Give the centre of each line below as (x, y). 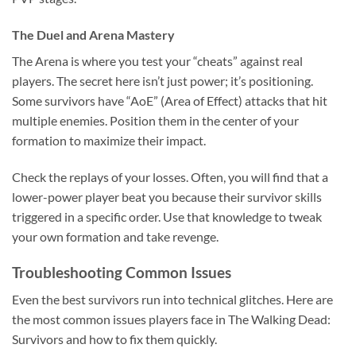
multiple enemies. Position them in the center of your (155, 120)
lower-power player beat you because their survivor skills (167, 196)
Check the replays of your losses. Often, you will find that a (170, 176)
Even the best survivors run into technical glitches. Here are (172, 300)
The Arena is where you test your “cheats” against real (157, 60)
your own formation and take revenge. (115, 236)
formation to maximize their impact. (109, 140)
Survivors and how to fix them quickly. (114, 339)
